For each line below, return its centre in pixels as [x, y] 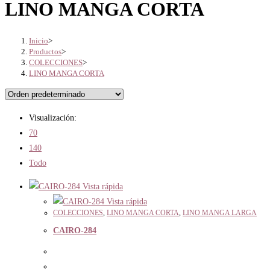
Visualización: [53, 118]
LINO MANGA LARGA [220, 212]
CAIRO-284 [75, 231]
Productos [45, 51]
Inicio [39, 40]
